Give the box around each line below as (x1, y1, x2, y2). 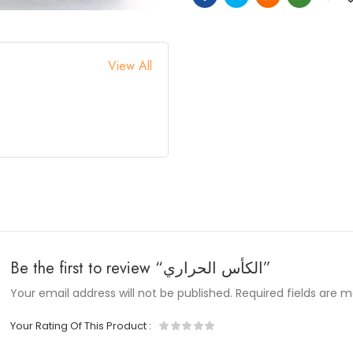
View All (108, 57, 152, 75)
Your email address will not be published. (10, 285, 233, 302)
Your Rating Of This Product (10, 318, 150, 334)
